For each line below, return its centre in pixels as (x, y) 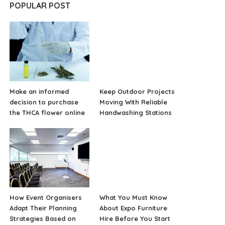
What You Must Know (133, 198)
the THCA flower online (47, 112)
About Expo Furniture (133, 208)
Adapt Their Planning (43, 208)
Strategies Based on (43, 219)
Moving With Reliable (133, 102)
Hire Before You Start (135, 219)
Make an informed (39, 91)
